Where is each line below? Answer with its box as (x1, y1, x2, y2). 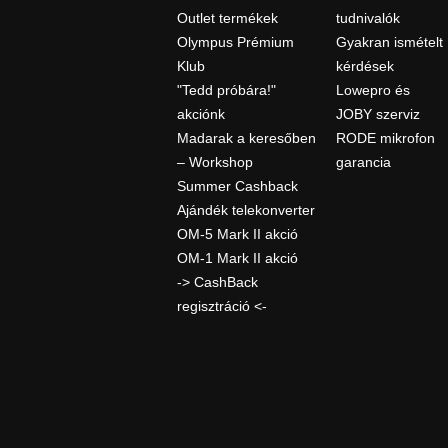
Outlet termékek (176, 10, 278, 27)
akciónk (176, 106, 225, 123)
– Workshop (176, 154, 253, 171)
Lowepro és (336, 82, 411, 99)
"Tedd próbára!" (176, 82, 276, 99)
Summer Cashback (176, 178, 298, 195)
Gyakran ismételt (336, 34, 444, 51)
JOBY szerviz (336, 106, 421, 123)
